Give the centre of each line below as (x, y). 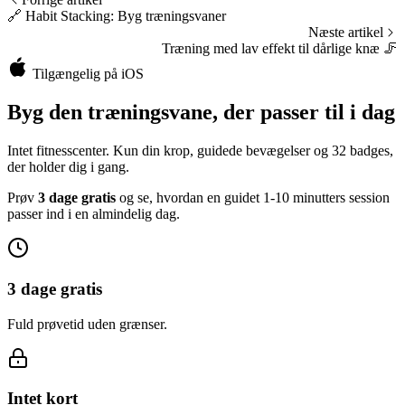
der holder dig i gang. (68, 167)
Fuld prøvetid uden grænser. (87, 324)
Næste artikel (346, 33)
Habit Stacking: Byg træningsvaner (126, 16)
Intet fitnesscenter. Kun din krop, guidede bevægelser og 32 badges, (200, 151)
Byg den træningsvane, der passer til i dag (201, 113)
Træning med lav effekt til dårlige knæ (273, 49)
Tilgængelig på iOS (86, 74)
